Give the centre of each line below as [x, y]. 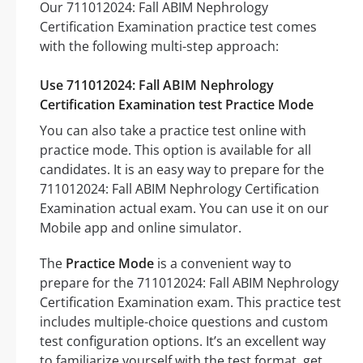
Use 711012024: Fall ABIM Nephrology [157, 85]
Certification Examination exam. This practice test [190, 303]
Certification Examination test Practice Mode [177, 105]
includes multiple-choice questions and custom [184, 322]
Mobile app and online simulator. [141, 228]
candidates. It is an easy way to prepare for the [182, 170]
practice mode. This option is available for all [175, 150]
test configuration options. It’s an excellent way [183, 342]
